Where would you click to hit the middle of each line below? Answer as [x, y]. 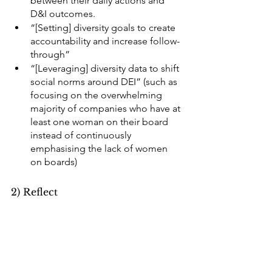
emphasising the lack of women [100, 148]
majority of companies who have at [107, 108]
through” [50, 54]
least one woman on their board [100, 122]
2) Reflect [34, 192]
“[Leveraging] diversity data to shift [106, 68]
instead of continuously [82, 135]
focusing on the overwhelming [97, 95]
